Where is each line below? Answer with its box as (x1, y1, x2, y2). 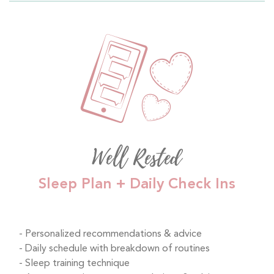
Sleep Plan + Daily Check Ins (39, 174, 235, 193)
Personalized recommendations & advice (25, 228, 202, 240)
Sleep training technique (25, 257, 130, 269)
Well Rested (92, 142, 182, 174)
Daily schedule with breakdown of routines (25, 242, 210, 254)
